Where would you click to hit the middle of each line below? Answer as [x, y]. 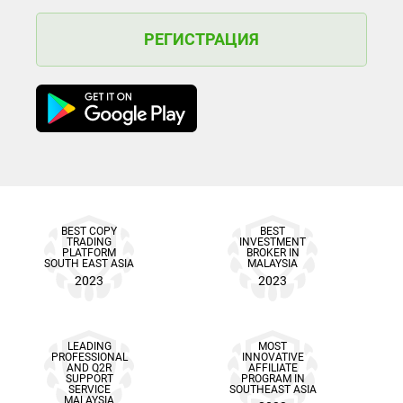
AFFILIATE [273, 368]
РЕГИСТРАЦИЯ [201, 40]
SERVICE [89, 390]
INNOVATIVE [273, 358]
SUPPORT [89, 379]
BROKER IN [273, 253]
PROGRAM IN [273, 379]
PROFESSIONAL [89, 358]
